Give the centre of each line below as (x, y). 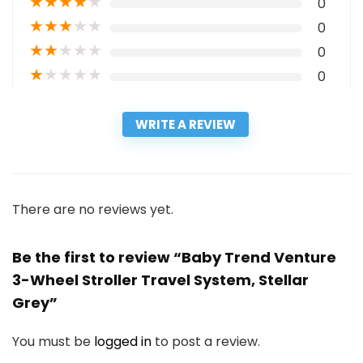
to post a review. (207, 342)
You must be (53, 342)
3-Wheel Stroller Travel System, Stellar (160, 280)
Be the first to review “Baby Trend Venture (174, 258)
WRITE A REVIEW (186, 125)
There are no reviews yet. (93, 210)
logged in (124, 342)
